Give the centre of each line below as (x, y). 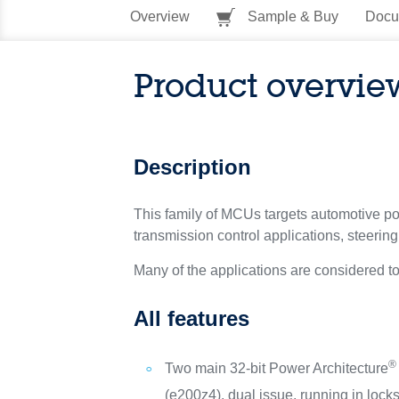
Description (193, 167)
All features (192, 318)
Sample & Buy (291, 16)
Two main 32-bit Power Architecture (277, 368)
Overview (159, 16)
